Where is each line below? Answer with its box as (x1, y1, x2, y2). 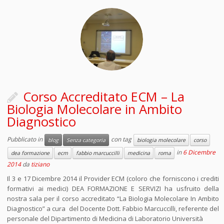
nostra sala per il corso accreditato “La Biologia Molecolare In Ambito (7, 194, 219, 203)
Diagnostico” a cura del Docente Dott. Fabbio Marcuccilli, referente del (7, 204, 219, 213)
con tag (109, 135, 133, 144)
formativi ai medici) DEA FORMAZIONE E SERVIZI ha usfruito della (7, 184, 219, 193)
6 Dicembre (183, 148, 216, 157)
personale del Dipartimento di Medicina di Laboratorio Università (7, 214, 203, 223)
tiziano (31, 160, 50, 168)
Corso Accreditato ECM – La (23, 88, 185, 105)
